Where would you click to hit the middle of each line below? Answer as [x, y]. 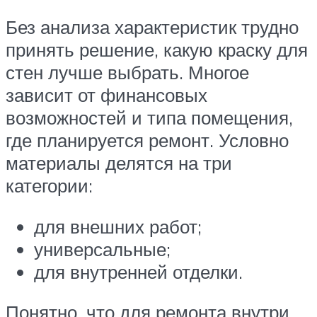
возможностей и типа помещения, [149, 117]
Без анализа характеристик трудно [152, 27]
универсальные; [102, 249]
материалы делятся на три [119, 162]
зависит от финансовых [106, 94]
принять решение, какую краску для [157, 49]
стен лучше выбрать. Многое [127, 72]
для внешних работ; [118, 226]
